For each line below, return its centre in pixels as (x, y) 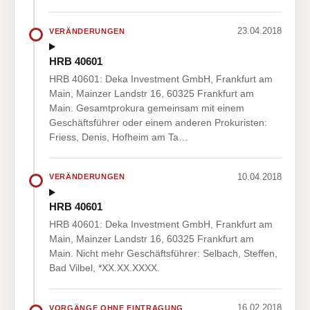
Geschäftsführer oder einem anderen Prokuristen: (158, 122)
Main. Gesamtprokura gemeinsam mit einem (147, 108)
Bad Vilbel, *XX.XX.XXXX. (104, 268)
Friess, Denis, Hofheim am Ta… (119, 137)
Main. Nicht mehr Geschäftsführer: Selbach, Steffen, (163, 254)
